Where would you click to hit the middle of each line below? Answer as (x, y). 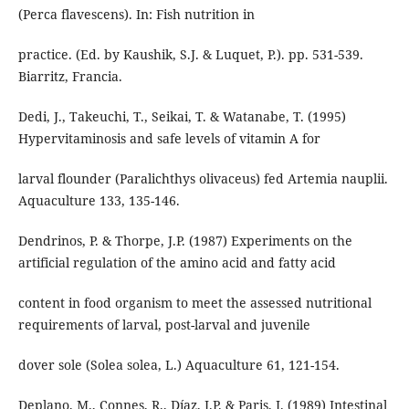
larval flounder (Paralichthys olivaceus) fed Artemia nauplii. (203, 179)
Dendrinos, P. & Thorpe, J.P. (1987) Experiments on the (185, 241)
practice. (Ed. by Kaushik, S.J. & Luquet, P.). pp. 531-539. (190, 55)
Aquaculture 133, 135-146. (99, 201)
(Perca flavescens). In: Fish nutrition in (136, 15)
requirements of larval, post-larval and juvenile (164, 325)
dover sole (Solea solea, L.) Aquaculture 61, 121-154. (178, 365)
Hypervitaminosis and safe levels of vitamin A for (169, 139)
